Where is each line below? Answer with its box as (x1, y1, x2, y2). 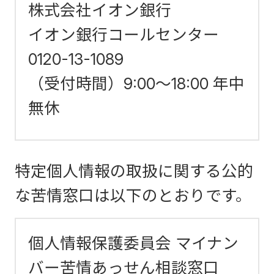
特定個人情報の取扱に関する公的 (15, 161, 253, 180)
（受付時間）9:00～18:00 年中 (28, 74, 245, 93)
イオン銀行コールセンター (28, 25, 219, 44)
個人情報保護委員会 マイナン (28, 234, 239, 253)
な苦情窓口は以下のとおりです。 (15, 186, 251, 205)
